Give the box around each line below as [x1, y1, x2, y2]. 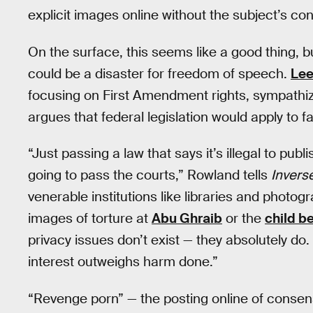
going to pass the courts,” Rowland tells [28, 166, 271, 184]
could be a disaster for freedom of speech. [28, 64, 291, 82]
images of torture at [28, 210, 152, 228]
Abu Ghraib [152, 210, 222, 228]
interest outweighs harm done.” [28, 253, 218, 271]
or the [222, 210, 265, 228]
